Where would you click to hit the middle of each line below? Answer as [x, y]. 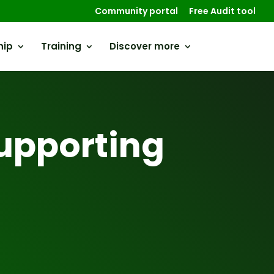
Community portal [136, 11]
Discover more [144, 46]
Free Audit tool [222, 11]
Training [61, 46]
